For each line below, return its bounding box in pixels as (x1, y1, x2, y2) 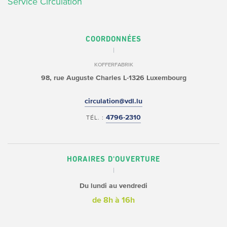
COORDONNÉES (86, 35, 141, 43)
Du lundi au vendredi (80, 182, 147, 190)
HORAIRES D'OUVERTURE (67, 156, 160, 163)
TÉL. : (86, 114, 106, 121)
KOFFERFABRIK (94, 61, 133, 67)
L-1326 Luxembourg (121, 74, 186, 82)
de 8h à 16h (92, 195, 135, 204)
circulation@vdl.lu (85, 97, 142, 105)
